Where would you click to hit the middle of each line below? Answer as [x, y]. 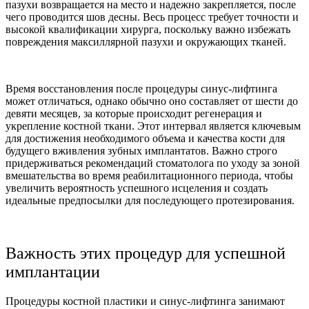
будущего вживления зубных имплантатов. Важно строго [141, 150]
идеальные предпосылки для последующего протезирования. [150, 200]
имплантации [53, 271]
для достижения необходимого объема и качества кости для [145, 138]
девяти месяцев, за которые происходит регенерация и [134, 113]
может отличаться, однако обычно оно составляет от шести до [152, 101]
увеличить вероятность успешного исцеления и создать [137, 188]
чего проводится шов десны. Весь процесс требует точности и [152, 17]
